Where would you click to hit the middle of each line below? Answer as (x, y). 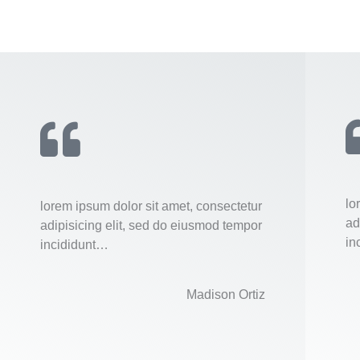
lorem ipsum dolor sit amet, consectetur (151, 206)
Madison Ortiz (225, 294)
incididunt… (74, 244)
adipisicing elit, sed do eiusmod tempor (151, 225)
